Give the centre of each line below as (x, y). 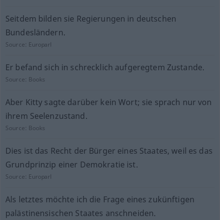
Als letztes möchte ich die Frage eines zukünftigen (100, 199)
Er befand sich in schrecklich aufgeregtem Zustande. (105, 67)
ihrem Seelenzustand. (46, 116)
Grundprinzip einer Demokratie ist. (71, 165)
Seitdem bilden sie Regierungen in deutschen (91, 19)
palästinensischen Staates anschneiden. (81, 213)
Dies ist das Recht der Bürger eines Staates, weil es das (109, 151)
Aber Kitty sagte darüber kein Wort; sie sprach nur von (109, 102)
